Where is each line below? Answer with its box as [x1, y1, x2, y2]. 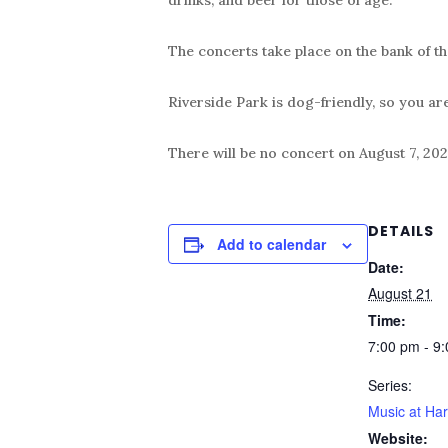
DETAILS [368, 220, 434, 241]
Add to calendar [217, 233, 326, 254]
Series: [368, 374, 412, 395]
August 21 [368, 282, 432, 303]
